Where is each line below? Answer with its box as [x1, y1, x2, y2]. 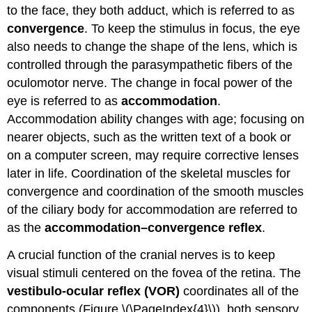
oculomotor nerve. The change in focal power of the [7, 75, 293, 90]
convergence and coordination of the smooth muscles [7, 184, 304, 198]
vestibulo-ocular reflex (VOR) [7, 283, 180, 298]
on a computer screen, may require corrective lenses [7, 148, 299, 162]
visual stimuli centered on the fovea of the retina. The [7, 265, 302, 280]
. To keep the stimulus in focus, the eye [84, 21, 301, 36]
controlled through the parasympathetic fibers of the [7, 57, 293, 72]
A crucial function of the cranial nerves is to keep [7, 247, 276, 262]
